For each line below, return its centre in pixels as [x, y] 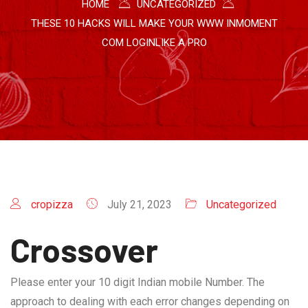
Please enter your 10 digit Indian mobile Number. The [137, 282]
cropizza [52, 205]
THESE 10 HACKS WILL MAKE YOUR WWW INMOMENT [154, 23]
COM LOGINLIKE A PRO [154, 43]
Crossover [84, 250]
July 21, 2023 [138, 205]
